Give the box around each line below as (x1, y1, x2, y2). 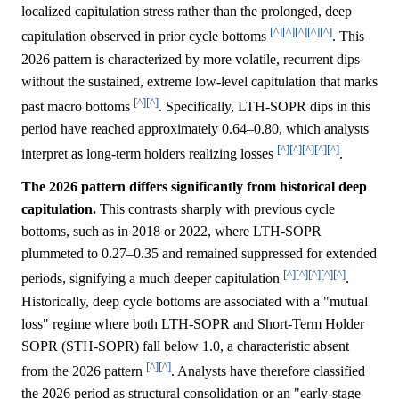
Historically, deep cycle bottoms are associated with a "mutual (21, 293, 368, 309)
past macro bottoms (21, 98, 134, 114)
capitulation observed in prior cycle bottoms (21, 28, 270, 45)
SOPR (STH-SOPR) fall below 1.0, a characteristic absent (21, 338, 349, 354)
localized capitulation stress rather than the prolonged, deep (21, 4, 352, 20)
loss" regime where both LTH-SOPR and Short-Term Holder (21, 315, 364, 331)
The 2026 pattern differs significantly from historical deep (21, 179, 367, 195)
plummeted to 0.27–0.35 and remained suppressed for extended (21, 246, 377, 262)
